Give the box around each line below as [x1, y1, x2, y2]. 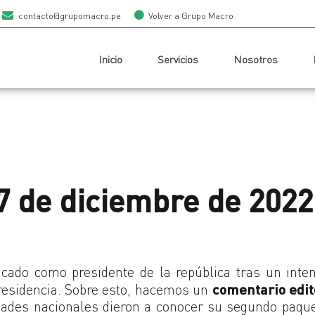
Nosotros [233, 53, 278, 66]
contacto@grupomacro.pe [18, 11, 121, 21]
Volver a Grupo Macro [148, 11, 234, 21]
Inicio [98, 53, 122, 66]
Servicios [157, 53, 198, 66]
